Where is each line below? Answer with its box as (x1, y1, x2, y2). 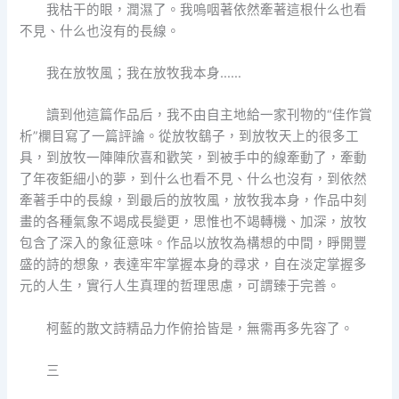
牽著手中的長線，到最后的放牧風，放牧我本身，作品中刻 (20, 192, 368, 209)
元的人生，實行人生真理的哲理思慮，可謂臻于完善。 (20, 278, 341, 295)
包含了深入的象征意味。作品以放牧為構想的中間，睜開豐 (20, 235, 368, 252)
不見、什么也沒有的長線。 (20, 22, 181, 39)
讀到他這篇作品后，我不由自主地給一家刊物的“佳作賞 (45, 107, 372, 124)
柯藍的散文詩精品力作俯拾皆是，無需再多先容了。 (45, 320, 354, 337)
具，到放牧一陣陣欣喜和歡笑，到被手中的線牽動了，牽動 (20, 150, 368, 167)
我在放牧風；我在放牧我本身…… (45, 65, 241, 82)
